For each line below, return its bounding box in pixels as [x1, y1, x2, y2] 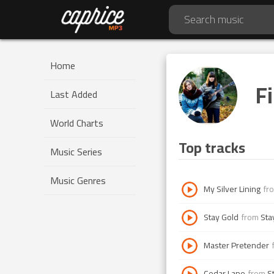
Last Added [50, 85, 97, 103]
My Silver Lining [204, 181, 261, 197]
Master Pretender [204, 237, 269, 253]
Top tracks [179, 133, 245, 161]
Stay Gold [204, 209, 239, 225]
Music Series [50, 143, 102, 161]
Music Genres [50, 171, 106, 190]
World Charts [50, 114, 103, 132]
